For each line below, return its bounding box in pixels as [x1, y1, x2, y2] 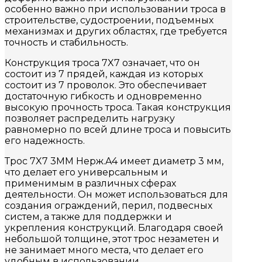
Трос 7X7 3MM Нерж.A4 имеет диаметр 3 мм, [5, 156, 223, 167]
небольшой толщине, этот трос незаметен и [5, 233, 219, 245]
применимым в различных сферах [5, 178, 176, 189]
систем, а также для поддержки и [5, 211, 172, 223]
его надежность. [5, 135, 85, 147]
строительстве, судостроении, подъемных [5, 15, 213, 26]
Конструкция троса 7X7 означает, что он [5, 57, 200, 69]
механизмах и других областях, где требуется [5, 26, 227, 37]
